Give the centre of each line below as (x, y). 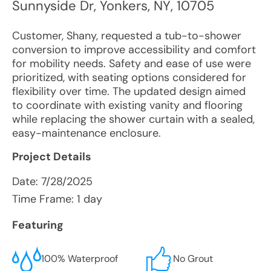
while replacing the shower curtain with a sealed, (133, 119)
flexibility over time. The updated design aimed (129, 91)
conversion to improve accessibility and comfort (134, 50)
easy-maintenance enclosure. (87, 133)
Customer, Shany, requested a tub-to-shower (127, 36)
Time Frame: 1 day (57, 199)
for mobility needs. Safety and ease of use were (132, 64)
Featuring (38, 225)
